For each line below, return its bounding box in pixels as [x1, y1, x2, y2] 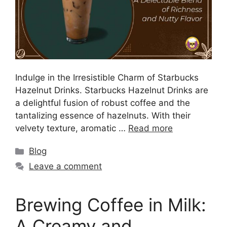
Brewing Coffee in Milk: [15, 194, 206, 216]
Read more [128, 123, 173, 134]
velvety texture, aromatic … [15, 123, 128, 134]
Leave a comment [29, 161, 102, 172]
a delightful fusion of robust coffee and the [15, 98, 190, 108]
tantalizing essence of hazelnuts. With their [15, 110, 191, 121]
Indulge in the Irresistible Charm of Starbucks [15, 72, 199, 83]
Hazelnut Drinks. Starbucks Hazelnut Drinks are [15, 85, 208, 96]
